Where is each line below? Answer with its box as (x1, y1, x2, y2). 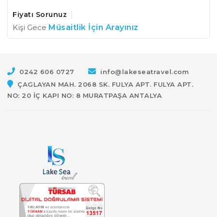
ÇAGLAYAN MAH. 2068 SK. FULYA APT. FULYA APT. (17, 80, 193, 88)
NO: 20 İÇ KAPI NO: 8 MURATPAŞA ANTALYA (7, 92, 162, 99)
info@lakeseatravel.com (100, 68, 189, 76)
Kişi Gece (13, 23, 48, 32)
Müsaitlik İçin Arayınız (48, 23, 139, 32)
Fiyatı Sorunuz (13, 10, 67, 19)
